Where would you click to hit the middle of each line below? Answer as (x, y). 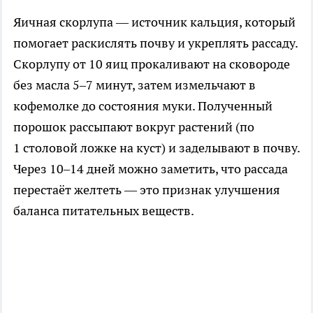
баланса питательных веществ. (104, 211)
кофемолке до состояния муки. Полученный (143, 106)
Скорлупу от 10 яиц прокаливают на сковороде (152, 64)
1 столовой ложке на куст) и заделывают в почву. (156, 148)
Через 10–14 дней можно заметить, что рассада (151, 169)
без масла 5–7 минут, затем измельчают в (134, 85)
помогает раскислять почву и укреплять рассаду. (155, 43)
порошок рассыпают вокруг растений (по (134, 127)
